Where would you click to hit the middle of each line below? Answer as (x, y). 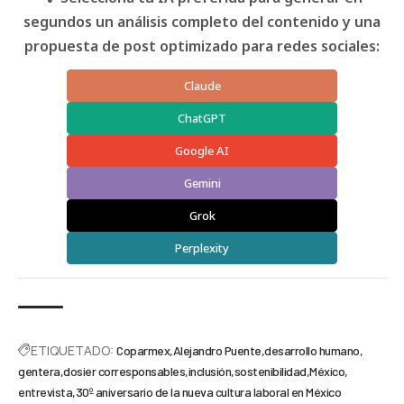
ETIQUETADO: (72, 351)
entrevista (45, 392)
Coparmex (143, 351)
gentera (39, 372)
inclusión (209, 372)
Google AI (202, 151)
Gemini (202, 184)
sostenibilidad (270, 372)
